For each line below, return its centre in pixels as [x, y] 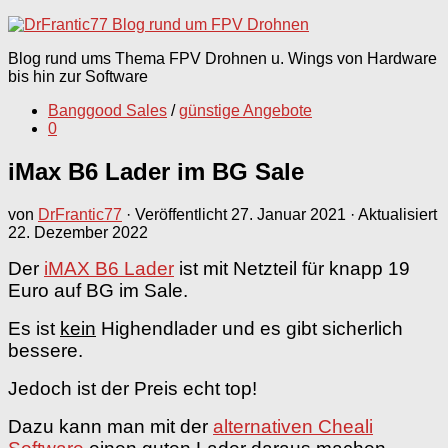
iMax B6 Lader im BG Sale [156, 171]
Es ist [34, 328]
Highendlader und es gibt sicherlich [249, 328]
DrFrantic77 [80, 214]
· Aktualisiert [391, 214]
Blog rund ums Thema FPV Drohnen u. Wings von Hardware [222, 58]
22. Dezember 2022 [78, 232]
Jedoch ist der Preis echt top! [132, 388]
